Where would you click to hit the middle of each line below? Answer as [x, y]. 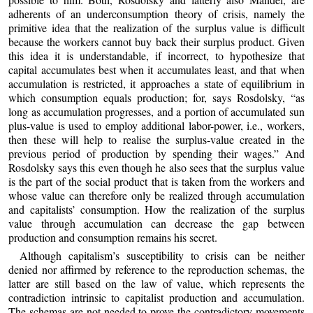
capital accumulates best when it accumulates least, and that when [156, 70]
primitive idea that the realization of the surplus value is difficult [156, 28]
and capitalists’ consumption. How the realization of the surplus [156, 210]
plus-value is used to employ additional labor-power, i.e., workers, [156, 126]
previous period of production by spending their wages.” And [156, 154]
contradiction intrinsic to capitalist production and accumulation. [156, 297]
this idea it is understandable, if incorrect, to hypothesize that [156, 56]
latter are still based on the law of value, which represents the [156, 283]
